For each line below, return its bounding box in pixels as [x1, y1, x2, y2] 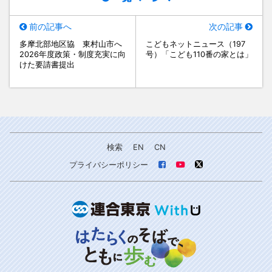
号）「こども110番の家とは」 [146, 49, 253, 59]
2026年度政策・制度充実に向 [19, 49, 126, 59]
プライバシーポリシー [69, 160, 148, 170]
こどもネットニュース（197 [146, 39, 245, 49]
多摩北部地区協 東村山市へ [19, 39, 122, 49]
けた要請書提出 [19, 59, 75, 69]
